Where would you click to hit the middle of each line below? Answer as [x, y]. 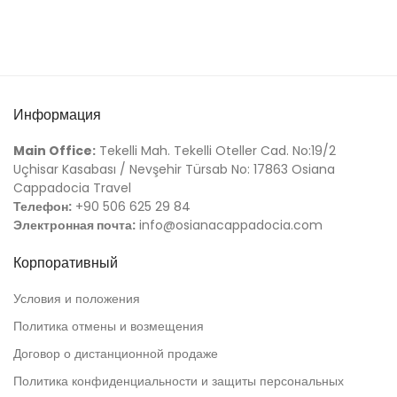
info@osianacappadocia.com [229, 226]
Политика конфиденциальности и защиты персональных [179, 381]
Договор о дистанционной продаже [116, 354]
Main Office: [54, 151]
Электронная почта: [74, 226]
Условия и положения [77, 299]
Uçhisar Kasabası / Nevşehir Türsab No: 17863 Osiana [174, 170]
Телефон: [43, 207]
